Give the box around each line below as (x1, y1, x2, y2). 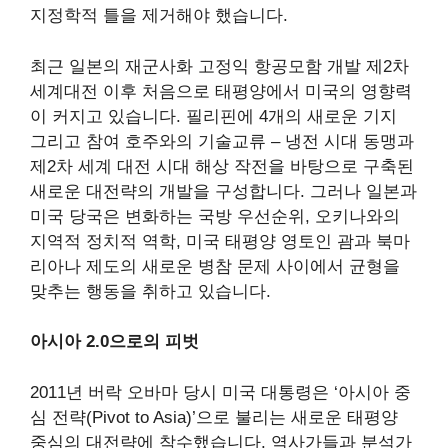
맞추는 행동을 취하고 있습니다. (30, 281, 271, 301)
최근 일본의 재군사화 (30, 56, 198, 76)
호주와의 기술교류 (125, 131, 266, 151)
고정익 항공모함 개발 (198, 56, 361, 76)
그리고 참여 (30, 131, 125, 151)
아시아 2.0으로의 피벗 (30, 332, 199, 352)
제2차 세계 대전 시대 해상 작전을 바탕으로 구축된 (30, 156, 414, 176)
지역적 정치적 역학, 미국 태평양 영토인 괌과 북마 (30, 231, 410, 251)
